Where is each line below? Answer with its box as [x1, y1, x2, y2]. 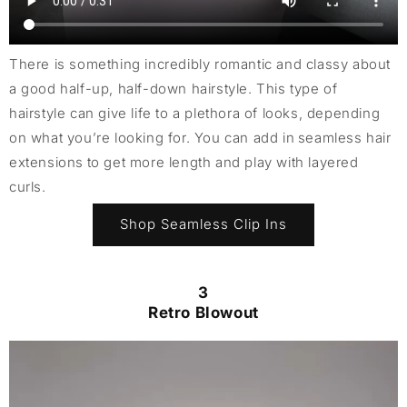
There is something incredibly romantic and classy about [9, 55, 392, 73]
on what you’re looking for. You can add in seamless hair [9, 128, 392, 146]
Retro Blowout [148, 303, 259, 322]
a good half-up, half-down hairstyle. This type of [9, 79, 338, 97]
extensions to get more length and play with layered [9, 153, 359, 171]
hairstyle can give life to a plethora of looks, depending [9, 104, 381, 122]
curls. [9, 177, 46, 195]
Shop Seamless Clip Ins [120, 215, 287, 233]
